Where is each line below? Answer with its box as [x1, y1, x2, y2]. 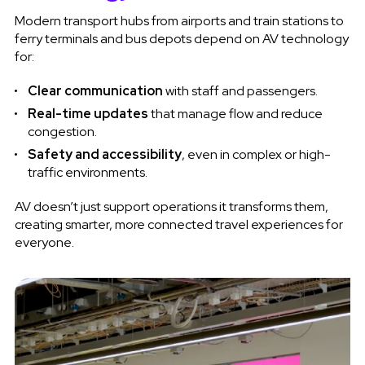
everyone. [14, 234, 74, 252]
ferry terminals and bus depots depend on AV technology [14, 30, 349, 48]
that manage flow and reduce [147, 105, 323, 123]
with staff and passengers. [162, 82, 318, 100]
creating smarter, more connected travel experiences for [14, 216, 343, 234]
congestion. [27, 123, 97, 141]
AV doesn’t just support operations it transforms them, [14, 198, 328, 216]
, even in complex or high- [181, 146, 331, 164]
